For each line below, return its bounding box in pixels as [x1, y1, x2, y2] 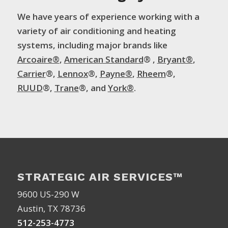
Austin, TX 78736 [17, 202, 85, 214]
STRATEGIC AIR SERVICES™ [17, 170, 183, 183]
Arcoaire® [17, 53, 60, 65]
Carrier [17, 67, 46, 79]
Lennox [57, 67, 88, 79]
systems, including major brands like [17, 39, 167, 51]
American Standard [64, 53, 144, 65]
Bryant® [157, 53, 193, 65]
